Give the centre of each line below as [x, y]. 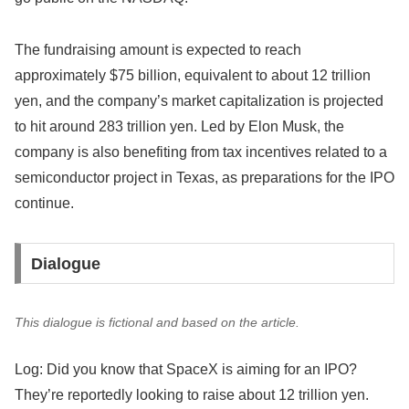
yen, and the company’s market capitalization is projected [199, 100]
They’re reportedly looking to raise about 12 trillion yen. [192, 395]
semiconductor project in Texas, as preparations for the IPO [204, 177]
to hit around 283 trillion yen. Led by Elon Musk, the [179, 126]
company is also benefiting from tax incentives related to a [201, 152]
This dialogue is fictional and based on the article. [157, 322]
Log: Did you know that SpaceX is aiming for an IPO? [186, 370]
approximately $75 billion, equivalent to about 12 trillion [193, 75]
